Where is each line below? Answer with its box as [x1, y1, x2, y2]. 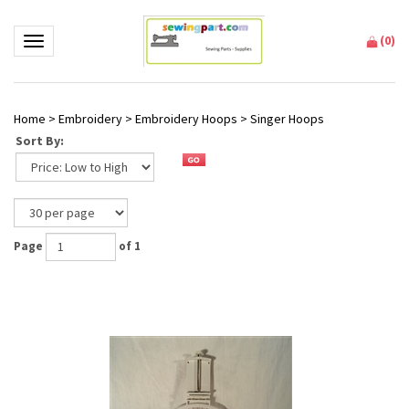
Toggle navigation [32, 34, 130, 50]
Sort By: [16, 132, 64, 149]
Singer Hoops [250, 110, 324, 127]
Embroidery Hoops [135, 110, 237, 127]
